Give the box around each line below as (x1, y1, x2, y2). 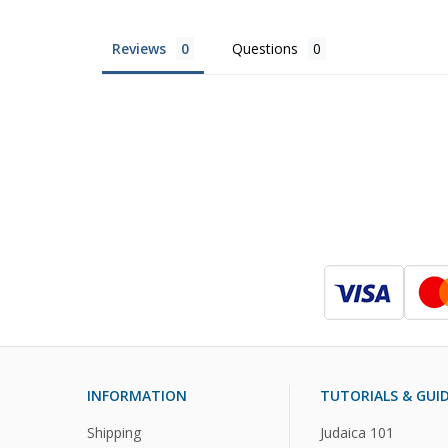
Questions (232, 38, 298, 58)
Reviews (112, 38, 166, 58)
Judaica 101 (320, 423, 395, 443)
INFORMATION (87, 386, 187, 406)
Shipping (87, 423, 141, 443)
